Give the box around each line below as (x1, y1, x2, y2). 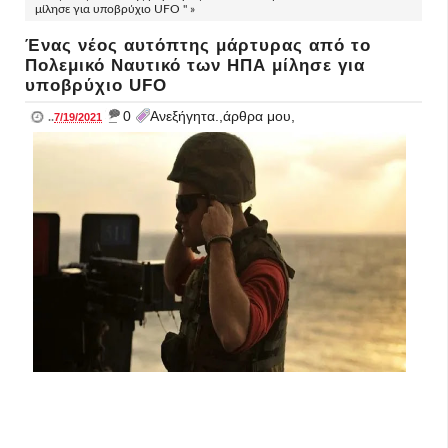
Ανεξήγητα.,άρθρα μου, (150, 108, 295, 124)
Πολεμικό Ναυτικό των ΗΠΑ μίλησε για (25, 56, 365, 75)
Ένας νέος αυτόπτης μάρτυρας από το (25, 36, 371, 55)
